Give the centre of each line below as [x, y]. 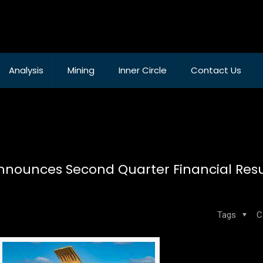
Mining [81, 70]
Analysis [26, 70]
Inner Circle [143, 70]
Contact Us [216, 70]
